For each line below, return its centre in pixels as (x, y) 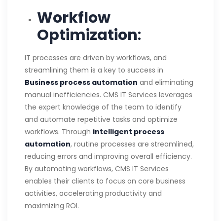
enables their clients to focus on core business (105, 181)
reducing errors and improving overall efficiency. (108, 156)
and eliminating (166, 82)
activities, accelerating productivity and (93, 193)
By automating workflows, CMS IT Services (97, 168)
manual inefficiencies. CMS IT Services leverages (109, 94)
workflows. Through (59, 131)
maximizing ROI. (52, 205)
